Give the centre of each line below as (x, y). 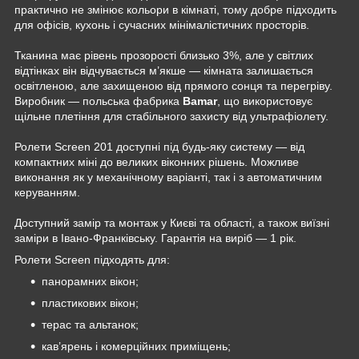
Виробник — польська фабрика (99, 101)
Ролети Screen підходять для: (92, 259)
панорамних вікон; (90, 281)
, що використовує (265, 101)
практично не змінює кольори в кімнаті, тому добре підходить (175, 9)
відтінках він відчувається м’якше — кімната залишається (164, 70)
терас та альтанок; (90, 324)
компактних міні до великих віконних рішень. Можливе (157, 161)
